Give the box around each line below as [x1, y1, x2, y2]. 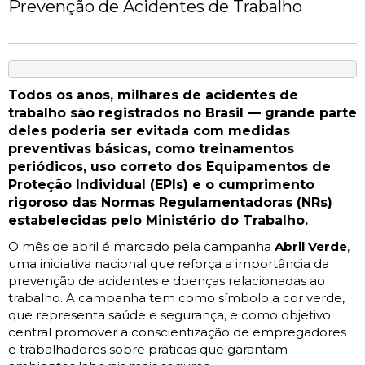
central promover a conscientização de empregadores [8, 324, 346, 341]
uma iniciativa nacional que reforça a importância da [8, 256, 329, 272]
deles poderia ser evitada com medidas [8, 123, 290, 139]
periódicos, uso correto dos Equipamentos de [8, 159, 331, 175]
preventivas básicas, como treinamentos [8, 141, 294, 157]
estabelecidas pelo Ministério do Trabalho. [8, 213, 308, 229]
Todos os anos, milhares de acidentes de [8, 87, 298, 103]
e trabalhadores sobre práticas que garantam [8, 341, 288, 358]
